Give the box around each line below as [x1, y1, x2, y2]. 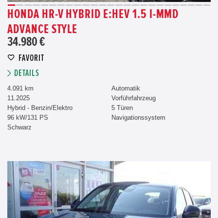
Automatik [111, 85, 140, 92]
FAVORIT [18, 54, 44, 63]
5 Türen [111, 104, 133, 112]
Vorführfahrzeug [111, 94, 156, 102]
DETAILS [14, 69, 39, 78]
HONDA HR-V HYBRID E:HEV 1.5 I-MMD [7, 8, 179, 21]
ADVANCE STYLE [7, 23, 78, 36]
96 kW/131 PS [7, 114, 48, 122]
